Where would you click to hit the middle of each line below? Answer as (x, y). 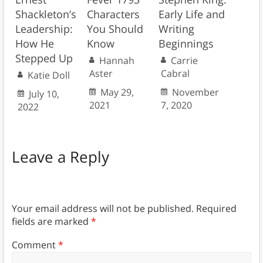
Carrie (184, 61)
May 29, (117, 92)
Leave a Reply (60, 157)
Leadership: (44, 29)
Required (216, 208)
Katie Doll (48, 75)
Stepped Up (44, 58)
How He (34, 44)
